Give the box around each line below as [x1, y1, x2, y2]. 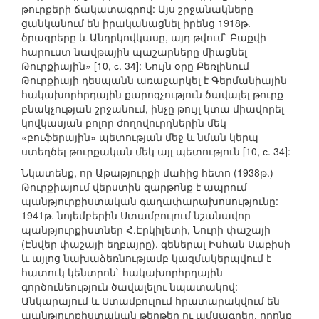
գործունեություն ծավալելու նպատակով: [21, 279, 238, 294]
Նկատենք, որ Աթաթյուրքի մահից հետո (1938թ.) [21, 165, 273, 180]
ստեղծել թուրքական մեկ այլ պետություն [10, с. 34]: [21, 144, 291, 159]
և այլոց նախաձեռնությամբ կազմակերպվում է [21, 251, 271, 266]
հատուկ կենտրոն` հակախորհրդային [21, 265, 223, 280]
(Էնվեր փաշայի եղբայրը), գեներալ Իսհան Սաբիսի [21, 236, 291, 251]
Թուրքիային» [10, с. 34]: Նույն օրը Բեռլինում [21, 58, 249, 73]
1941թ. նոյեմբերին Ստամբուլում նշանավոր [21, 208, 251, 223]
